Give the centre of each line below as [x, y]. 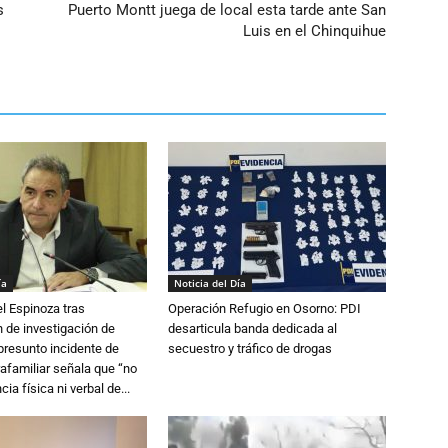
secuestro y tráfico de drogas [250, 348]
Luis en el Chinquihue [314, 31]
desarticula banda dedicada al [252, 328]
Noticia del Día [210, 283]
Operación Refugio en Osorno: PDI [264, 308]
